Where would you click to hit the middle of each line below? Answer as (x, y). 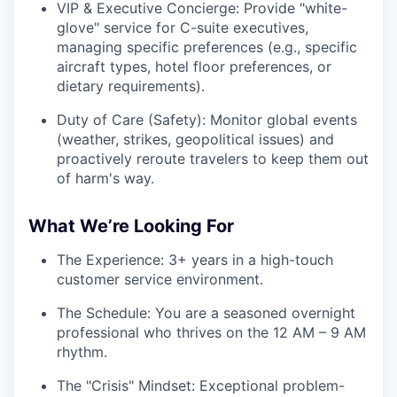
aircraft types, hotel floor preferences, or (194, 67)
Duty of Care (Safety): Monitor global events (207, 120)
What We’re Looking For (131, 226)
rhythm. (82, 352)
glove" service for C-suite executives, (183, 28)
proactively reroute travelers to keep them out (213, 159)
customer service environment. (160, 280)
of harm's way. (105, 179)
